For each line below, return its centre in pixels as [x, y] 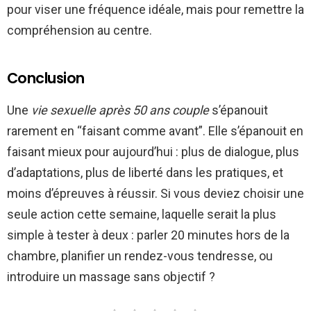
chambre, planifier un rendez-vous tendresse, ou [140, 255]
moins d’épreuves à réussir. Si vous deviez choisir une [155, 193]
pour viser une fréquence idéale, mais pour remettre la [155, 9]
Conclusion [46, 78]
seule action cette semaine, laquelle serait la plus [142, 214]
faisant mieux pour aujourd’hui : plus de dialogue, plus [153, 151]
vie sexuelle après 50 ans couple [120, 110]
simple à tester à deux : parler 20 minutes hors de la [148, 235]
